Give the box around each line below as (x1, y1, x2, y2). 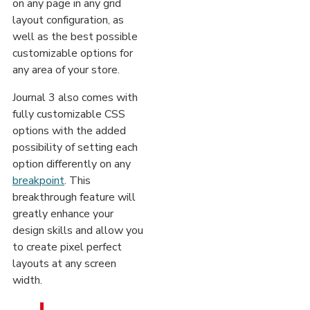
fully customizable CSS (12, 107, 125, 122)
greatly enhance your (12, 206, 113, 222)
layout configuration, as (12, 12, 124, 28)
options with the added (12, 123, 126, 139)
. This (64, 173, 91, 189)
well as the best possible (12, 29, 138, 45)
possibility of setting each (12, 140, 138, 156)
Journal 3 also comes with (12, 90, 138, 106)
